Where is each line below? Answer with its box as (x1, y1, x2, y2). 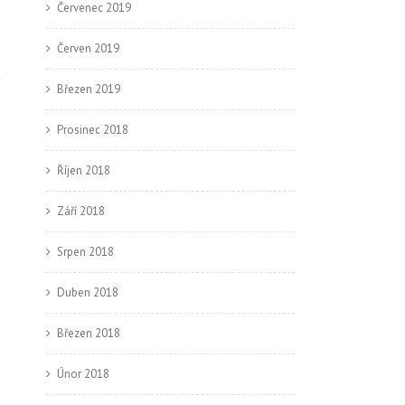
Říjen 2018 (57, 163, 110, 178)
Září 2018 (57, 203, 105, 219)
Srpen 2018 (57, 244, 114, 259)
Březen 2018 (57, 325, 120, 341)
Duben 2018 (57, 285, 118, 300)
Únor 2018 (57, 366, 109, 381)
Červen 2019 (57, 41, 119, 56)
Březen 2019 (57, 81, 120, 97)
